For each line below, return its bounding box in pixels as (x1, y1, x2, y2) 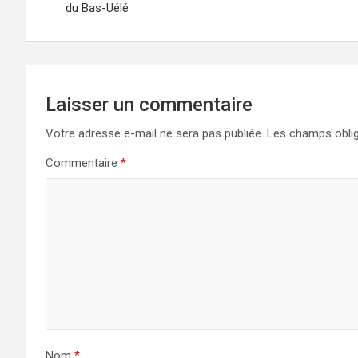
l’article (25, 8, 109, 39)
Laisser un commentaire (46, 93, 253, 117)
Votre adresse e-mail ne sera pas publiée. (46, 126, 264, 141)
